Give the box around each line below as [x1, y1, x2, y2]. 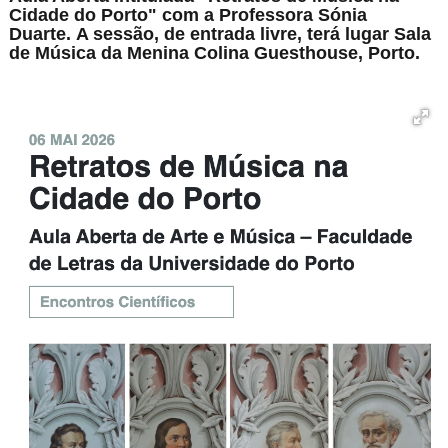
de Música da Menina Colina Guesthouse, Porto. [9, 43, 421, 64]
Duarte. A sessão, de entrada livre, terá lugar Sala [9, 24, 432, 45]
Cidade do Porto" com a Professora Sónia [9, 5, 368, 26]
